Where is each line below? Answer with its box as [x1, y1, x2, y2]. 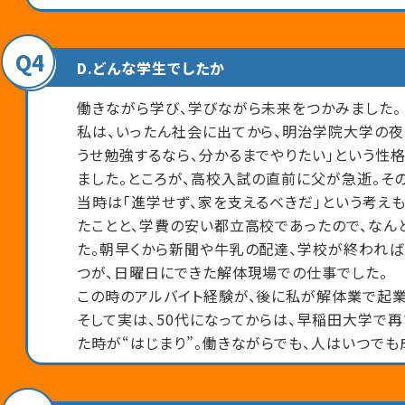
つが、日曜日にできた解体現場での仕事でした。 [77, 260, 389, 283]
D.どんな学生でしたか [77, 57, 225, 80]
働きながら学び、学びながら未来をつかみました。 [77, 96, 402, 118]
